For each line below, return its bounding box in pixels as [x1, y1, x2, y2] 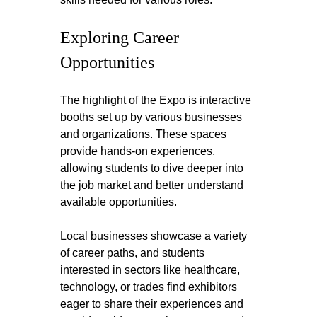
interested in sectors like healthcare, [60, 263, 243, 276]
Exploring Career [60, 28, 184, 47]
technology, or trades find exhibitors [60, 280, 241, 293]
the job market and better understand [60, 178, 247, 191]
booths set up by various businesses [60, 110, 246, 123]
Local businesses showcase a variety [60, 229, 250, 242]
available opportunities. [60, 195, 178, 208]
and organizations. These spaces [60, 127, 230, 140]
